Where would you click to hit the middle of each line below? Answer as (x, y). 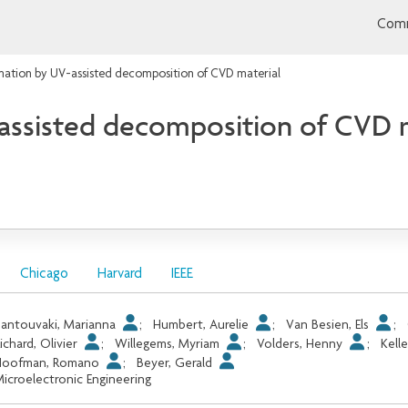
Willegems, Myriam (169, 344)
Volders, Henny (302, 344)
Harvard (119, 275)
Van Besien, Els (330, 325)
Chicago (44, 275)
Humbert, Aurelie (203, 325)
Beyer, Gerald (177, 363)
